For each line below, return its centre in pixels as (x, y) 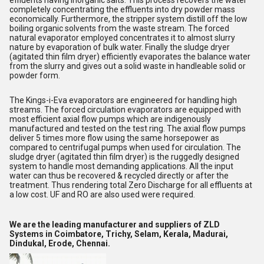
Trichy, (119, 234)
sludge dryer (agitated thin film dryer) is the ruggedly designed (124, 156)
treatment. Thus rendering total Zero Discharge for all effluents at (131, 185)
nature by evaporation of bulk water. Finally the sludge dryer (120, 47)
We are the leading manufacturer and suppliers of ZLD (115, 224)
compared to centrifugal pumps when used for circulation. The (125, 147)
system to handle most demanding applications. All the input (121, 166)
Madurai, (210, 234)
